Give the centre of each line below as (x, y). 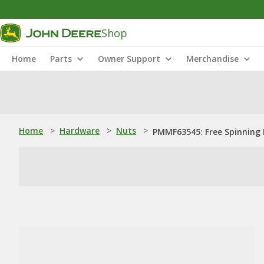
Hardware (80, 131)
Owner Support (129, 59)
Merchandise (212, 59)
